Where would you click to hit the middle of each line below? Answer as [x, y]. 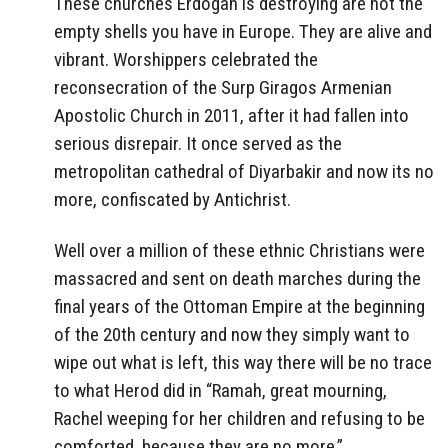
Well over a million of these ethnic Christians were [239, 250]
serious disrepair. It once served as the [198, 143]
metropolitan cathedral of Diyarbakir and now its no [244, 171]
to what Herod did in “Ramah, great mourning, [220, 390]
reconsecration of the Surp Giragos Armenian [223, 87]
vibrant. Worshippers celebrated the [186, 59]
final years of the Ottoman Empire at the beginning [239, 306]
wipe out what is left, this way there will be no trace [243, 362]
